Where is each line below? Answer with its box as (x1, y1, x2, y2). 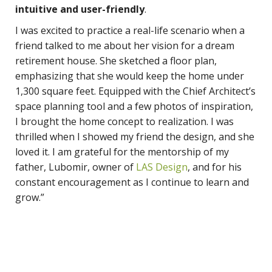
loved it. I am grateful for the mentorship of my (15, 144, 229, 158)
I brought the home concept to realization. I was (15, 114, 234, 128)
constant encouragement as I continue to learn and (15, 175, 249, 189)
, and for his (188, 160, 242, 174)
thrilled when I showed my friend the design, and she (15, 129, 254, 143)
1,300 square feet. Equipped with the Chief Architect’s (15, 84, 256, 98)
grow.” (15, 190, 44, 204)
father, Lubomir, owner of (15, 160, 136, 174)
